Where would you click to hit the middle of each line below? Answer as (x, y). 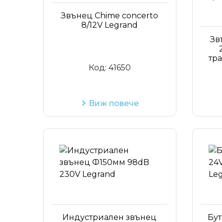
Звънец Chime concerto (110, 15)
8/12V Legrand (110, 25)
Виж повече (113, 103)
